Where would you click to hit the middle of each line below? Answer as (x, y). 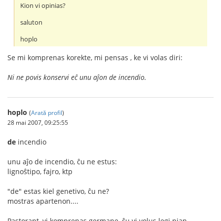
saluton (32, 22)
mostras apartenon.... (43, 201)
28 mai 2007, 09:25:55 (38, 122)
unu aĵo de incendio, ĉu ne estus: (62, 161)
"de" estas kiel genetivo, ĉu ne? (58, 191)
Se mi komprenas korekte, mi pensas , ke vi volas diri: (95, 57)
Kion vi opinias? (43, 5)
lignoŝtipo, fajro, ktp (40, 171)
